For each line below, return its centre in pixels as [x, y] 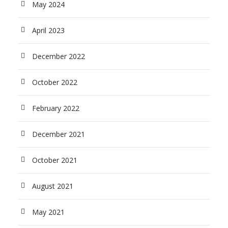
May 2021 [48, 212]
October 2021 [55, 160]
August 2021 [53, 186]
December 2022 [59, 56]
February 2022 [56, 108]
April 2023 [48, 30]
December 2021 [59, 134]
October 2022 [55, 82]
